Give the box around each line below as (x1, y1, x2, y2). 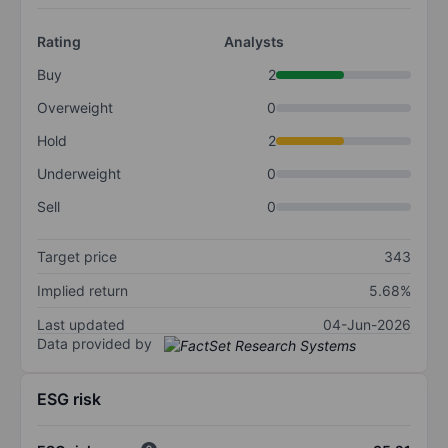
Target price (37, 248, 117, 266)
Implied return (37, 282, 128, 300)
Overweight (37, 99, 113, 117)
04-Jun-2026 (323, 316, 411, 334)
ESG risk (37, 388, 101, 409)
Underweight (37, 165, 121, 183)
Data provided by (37, 335, 152, 353)
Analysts (224, 33, 284, 51)
